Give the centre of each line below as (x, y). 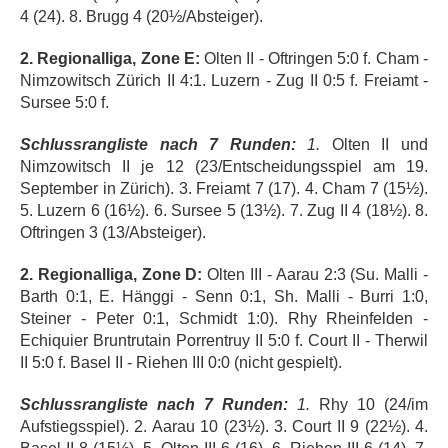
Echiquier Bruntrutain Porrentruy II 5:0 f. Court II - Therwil (224, 341)
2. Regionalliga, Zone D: (114, 275)
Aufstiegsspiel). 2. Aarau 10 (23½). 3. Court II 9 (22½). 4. (224, 427)
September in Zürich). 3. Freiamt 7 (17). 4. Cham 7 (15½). (224, 189)
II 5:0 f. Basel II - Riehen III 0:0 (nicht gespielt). (181, 363)
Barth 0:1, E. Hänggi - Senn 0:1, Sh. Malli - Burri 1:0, (224, 297)
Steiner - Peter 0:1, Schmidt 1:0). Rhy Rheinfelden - (224, 319)
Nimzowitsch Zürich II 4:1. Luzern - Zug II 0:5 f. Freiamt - (224, 81)
